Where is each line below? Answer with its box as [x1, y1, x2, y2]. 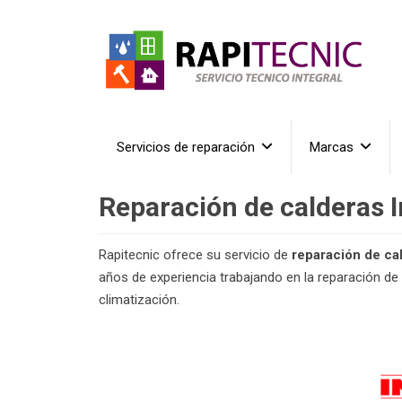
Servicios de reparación [117, 139, 255, 156]
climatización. [99, 292, 179, 309]
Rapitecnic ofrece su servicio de [99, 247, 292, 264]
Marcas [310, 139, 354, 156]
